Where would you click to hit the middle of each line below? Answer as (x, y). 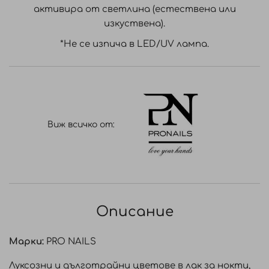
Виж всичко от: (81, 125)
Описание (134, 212)
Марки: (26, 242)
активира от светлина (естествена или (134, 9)
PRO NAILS (70, 242)
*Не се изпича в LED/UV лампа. (134, 44)
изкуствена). (134, 24)
